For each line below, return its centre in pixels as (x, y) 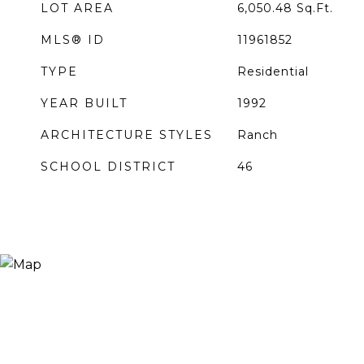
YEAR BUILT (84, 103)
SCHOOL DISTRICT (108, 167)
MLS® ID (73, 40)
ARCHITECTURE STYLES (127, 135)
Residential (273, 71)
